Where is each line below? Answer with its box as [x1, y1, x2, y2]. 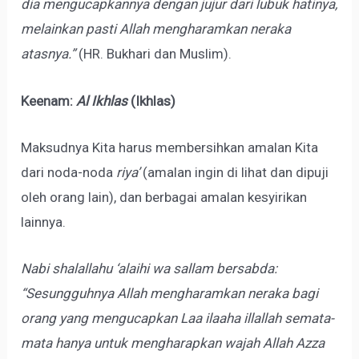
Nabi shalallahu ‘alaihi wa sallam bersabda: [21, 260, 278, 276]
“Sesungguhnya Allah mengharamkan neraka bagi [21, 284, 319, 301]
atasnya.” [21, 46, 76, 63]
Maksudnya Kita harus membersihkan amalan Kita [21, 139, 319, 155]
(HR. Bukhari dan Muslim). [75, 46, 232, 63]
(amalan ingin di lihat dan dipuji [139, 163, 329, 180]
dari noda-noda [21, 163, 117, 180]
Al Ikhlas [76, 92, 128, 109]
